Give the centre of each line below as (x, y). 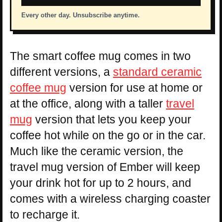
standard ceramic (157, 72)
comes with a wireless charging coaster (110, 199)
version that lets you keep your (112, 120)
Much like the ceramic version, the (97, 151)
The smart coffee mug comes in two (100, 56)
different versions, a (61, 72)
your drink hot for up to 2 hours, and (101, 183)
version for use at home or (135, 88)
